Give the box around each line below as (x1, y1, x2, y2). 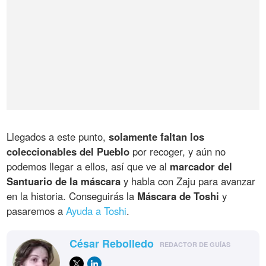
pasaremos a (7, 204, 66, 218)
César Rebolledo (69, 236, 154, 252)
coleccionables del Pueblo (7, 144, 130, 159)
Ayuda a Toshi (66, 204, 127, 218)
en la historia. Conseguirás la (7, 189, 138, 204)
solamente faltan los (109, 129, 205, 144)
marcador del (170, 159, 233, 174)
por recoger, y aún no (129, 144, 226, 159)
